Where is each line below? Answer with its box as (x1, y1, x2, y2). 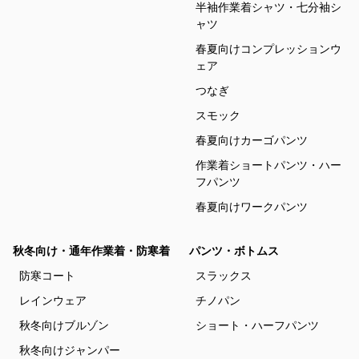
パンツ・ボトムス (189, 244, 279, 257)
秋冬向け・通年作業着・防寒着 (13, 244, 170, 257)
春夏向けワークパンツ (196, 200, 308, 213)
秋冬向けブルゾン (19, 319, 109, 332)
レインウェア (19, 294, 87, 307)
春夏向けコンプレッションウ (196, 42, 341, 55)
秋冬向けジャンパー (19, 344, 120, 357)
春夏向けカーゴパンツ (196, 134, 308, 147)
